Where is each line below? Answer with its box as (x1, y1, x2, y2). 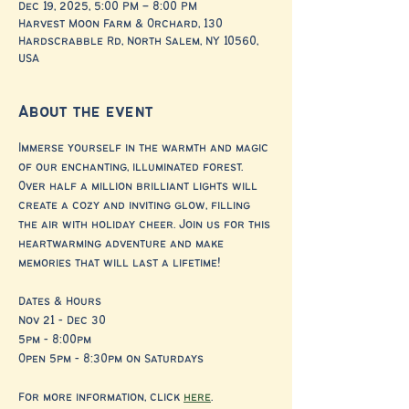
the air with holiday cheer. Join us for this (18, 218, 274, 231)
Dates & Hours (18, 295, 101, 308)
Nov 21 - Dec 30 (18, 314, 106, 327)
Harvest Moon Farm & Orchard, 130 (18, 17, 223, 30)
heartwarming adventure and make (18, 237, 227, 250)
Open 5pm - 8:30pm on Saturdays (18, 352, 204, 365)
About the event (18, 103, 153, 121)
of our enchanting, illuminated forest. (18, 161, 246, 173)
